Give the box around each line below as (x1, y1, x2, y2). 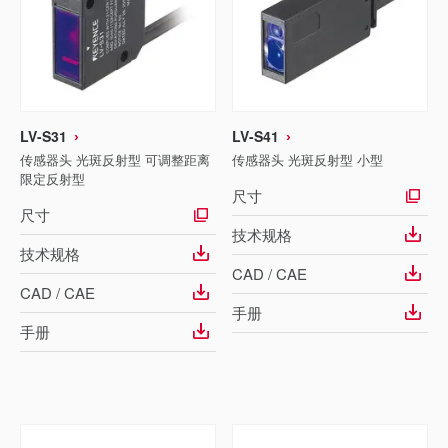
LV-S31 (20, 126, 67, 146)
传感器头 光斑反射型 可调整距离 (20, 150, 210, 169)
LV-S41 (232, 126, 279, 146)
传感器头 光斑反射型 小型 (232, 150, 383, 169)
